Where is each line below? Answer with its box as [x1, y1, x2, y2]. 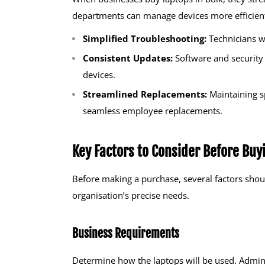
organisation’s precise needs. [72, 189, 189, 202]
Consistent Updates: [83, 51, 173, 64]
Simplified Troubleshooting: [83, 32, 206, 44]
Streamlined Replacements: [83, 88, 207, 100]
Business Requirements [72, 226, 179, 241]
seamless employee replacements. [83, 104, 222, 117]
